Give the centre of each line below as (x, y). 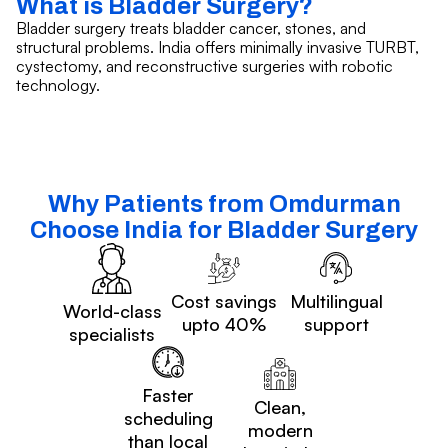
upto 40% (224, 324)
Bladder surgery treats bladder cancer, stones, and (191, 27)
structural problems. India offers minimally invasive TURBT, (217, 46)
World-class (112, 311)
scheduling (168, 418)
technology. (58, 84)
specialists (112, 334)
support (336, 324)
